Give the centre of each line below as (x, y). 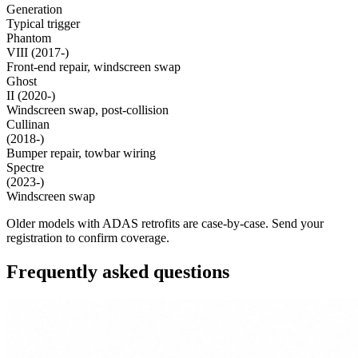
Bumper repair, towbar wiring (81, 153)
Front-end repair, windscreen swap (93, 67)
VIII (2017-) (38, 53)
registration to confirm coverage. (88, 238)
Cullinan (28, 125)
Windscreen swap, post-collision (88, 110)
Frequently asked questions (118, 272)
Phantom (29, 38)
